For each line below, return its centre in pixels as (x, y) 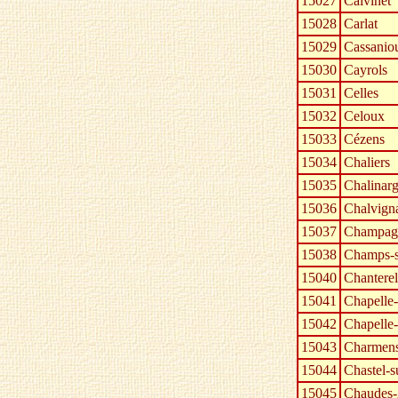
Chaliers (367, 163)
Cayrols (366, 70)
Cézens (364, 139)
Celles (361, 93)
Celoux (364, 116)
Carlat (361, 24)
